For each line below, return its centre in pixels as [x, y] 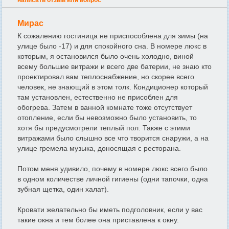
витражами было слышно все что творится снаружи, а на [113, 138]
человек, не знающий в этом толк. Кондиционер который [113, 87]
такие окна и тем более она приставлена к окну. [98, 220]
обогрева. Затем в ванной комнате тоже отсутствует [105, 108]
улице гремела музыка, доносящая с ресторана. [99, 148]
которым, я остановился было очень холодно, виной [106, 56]
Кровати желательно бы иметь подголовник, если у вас [110, 210]
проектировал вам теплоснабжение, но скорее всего [106, 77]
